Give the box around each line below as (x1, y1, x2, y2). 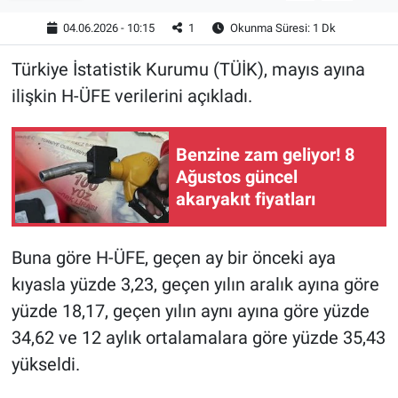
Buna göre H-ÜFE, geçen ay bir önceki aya (11, 247, 336, 269)
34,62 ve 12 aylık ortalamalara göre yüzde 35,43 (11, 327, 386, 349)
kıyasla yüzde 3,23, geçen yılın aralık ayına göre (11, 274, 379, 296)
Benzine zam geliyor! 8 (176, 143, 354, 165)
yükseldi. (11, 354, 80, 376)
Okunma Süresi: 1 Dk (227, 21, 337, 36)
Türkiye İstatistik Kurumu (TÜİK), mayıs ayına (11, 59, 365, 81)
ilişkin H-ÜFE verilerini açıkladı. (11, 85, 252, 107)
